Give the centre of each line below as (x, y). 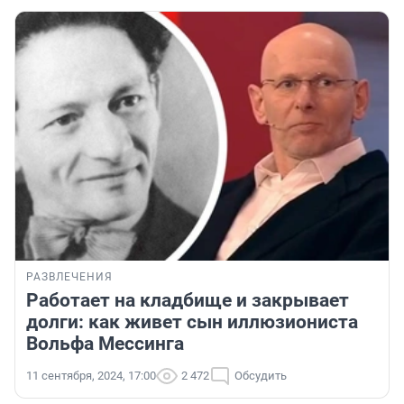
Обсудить (261, 376)
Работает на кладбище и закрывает (188, 301)
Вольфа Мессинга (105, 344)
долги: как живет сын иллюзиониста (192, 322)
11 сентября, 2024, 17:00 (91, 376)
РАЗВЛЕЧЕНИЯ (69, 277)
